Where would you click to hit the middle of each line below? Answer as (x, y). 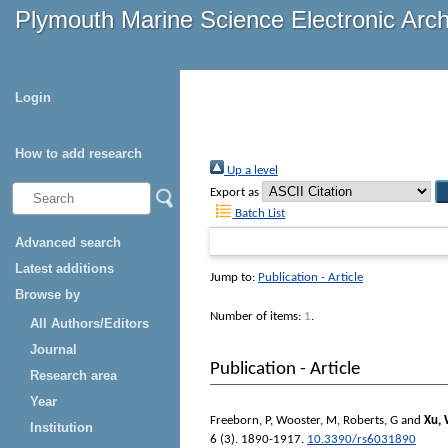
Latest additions (64, 268)
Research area (73, 375)
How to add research (78, 153)
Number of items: (257, 317)
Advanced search (68, 242)
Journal (53, 349)
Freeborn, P (240, 420)
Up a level (251, 171)
